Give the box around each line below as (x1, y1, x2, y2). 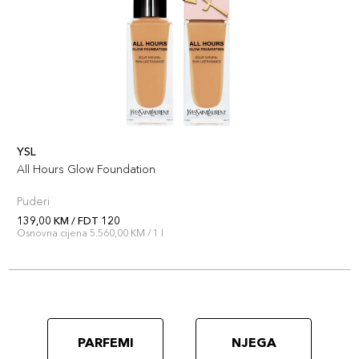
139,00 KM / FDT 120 (17, 214, 120, 227)
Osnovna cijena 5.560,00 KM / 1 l (17, 227, 163, 239)
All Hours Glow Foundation (17, 162, 155, 176)
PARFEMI (77, 334, 134, 350)
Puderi (17, 194, 50, 208)
